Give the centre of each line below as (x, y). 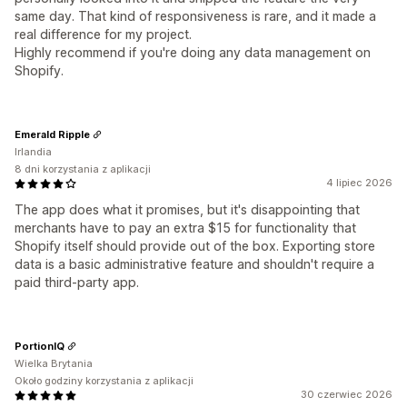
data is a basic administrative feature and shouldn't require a (194, 264)
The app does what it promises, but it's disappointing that (187, 209)
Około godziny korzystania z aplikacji (104, 381)
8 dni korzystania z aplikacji (83, 169)
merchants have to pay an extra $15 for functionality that (185, 228)
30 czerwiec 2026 (347, 394)
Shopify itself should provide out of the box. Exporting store (195, 246)
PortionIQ (40, 346)
